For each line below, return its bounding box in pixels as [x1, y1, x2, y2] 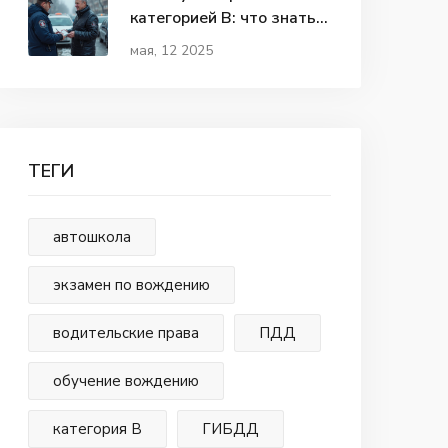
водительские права [52, 323, 199, 343]
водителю [129, 30, 207, 53]
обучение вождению [52, 371, 199, 391]
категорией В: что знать [129, 6, 316, 29]
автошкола [52, 227, 131, 247]
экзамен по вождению [52, 275, 210, 295]
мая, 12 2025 [129, 40, 213, 60]
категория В [52, 419, 142, 439]
